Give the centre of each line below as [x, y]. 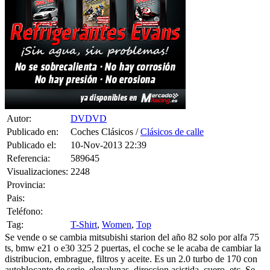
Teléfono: [25, 211]
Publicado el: [31, 145]
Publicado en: [33, 131]
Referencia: [28, 158]
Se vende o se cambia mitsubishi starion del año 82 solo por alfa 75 [132, 237]
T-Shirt [84, 224]
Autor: [19, 118]
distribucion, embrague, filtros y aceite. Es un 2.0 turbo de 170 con [131, 259]
